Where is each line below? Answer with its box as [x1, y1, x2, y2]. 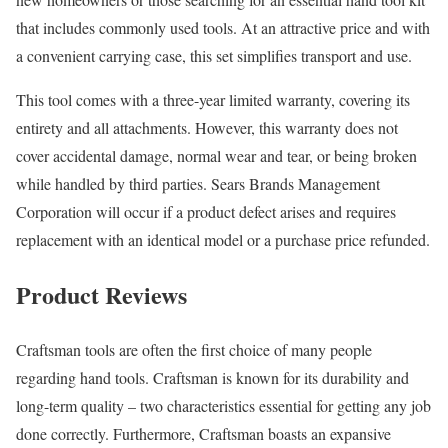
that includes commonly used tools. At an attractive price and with [16, 16, 430, 38]
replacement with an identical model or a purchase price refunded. [16, 228, 430, 250]
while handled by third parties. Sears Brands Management [16, 172, 380, 194]
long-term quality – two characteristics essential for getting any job [16, 394, 431, 416]
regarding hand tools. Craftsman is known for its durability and [16, 366, 409, 388]
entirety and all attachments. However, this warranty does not [16, 116, 398, 138]
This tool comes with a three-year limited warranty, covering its [16, 88, 410, 110]
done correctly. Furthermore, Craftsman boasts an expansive [16, 422, 391, 444]
